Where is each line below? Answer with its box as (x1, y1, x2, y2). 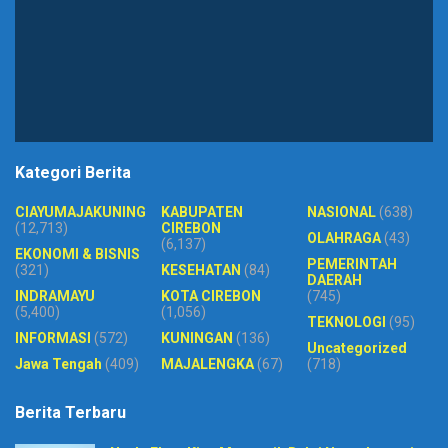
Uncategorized (307, 339, 407, 356)
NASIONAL (307, 203, 376, 220)
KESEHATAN (161, 261, 241, 278)
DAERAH (307, 271, 362, 288)
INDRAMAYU (15, 287, 95, 304)
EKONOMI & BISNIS (15, 245, 140, 262)
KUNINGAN (161, 329, 233, 346)
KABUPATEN (161, 203, 243, 220)
